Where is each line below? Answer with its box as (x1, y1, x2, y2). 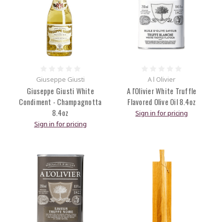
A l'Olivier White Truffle (127, 85, 197, 97)
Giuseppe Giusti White (26, 85, 94, 97)
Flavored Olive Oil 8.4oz (127, 96, 196, 108)
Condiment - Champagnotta (19, 96, 102, 108)
